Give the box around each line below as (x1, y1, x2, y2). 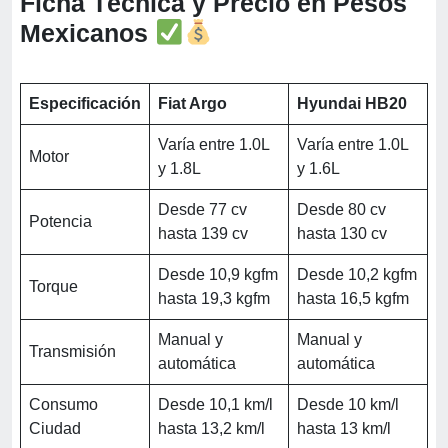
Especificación (29, 94, 141, 112)
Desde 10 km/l (297, 395, 399, 413)
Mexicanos (20, 18, 148, 47)
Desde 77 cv (158, 200, 247, 218)
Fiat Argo (158, 94, 227, 112)
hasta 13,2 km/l (158, 419, 265, 437)
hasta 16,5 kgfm (297, 289, 409, 307)
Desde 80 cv (297, 200, 386, 218)
